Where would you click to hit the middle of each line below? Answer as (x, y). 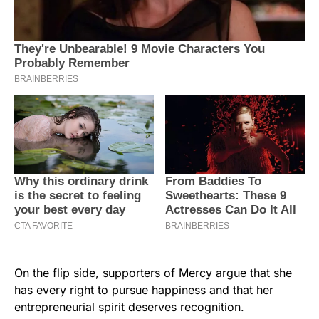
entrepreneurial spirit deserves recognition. (129, 307)
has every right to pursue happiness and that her (144, 289)
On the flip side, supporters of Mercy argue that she (153, 272)
